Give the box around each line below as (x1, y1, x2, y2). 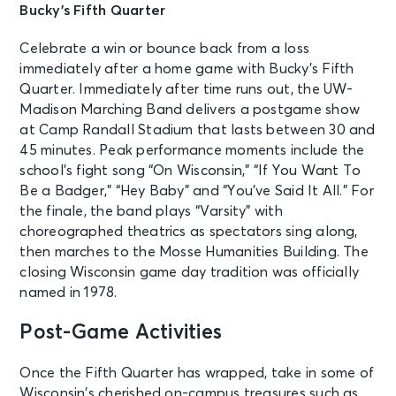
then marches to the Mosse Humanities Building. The (19, 244, 369, 259)
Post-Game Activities (19, 322, 223, 343)
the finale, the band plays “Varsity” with (19, 203, 283, 218)
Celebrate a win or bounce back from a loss (19, 41, 310, 56)
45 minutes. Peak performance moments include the (19, 142, 365, 157)
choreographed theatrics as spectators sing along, (19, 224, 358, 239)
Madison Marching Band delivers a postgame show (19, 102, 360, 117)
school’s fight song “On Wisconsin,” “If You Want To (19, 163, 362, 178)
